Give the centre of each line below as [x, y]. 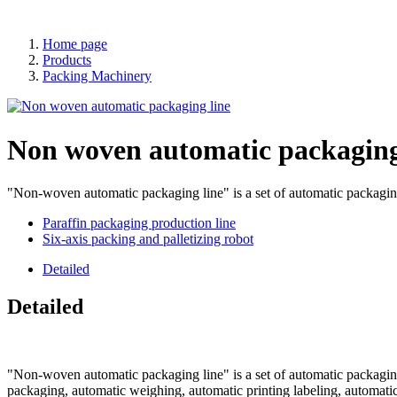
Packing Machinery [97, 76]
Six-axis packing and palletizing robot [148, 239]
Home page [75, 44]
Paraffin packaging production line [139, 223]
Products [67, 60]
